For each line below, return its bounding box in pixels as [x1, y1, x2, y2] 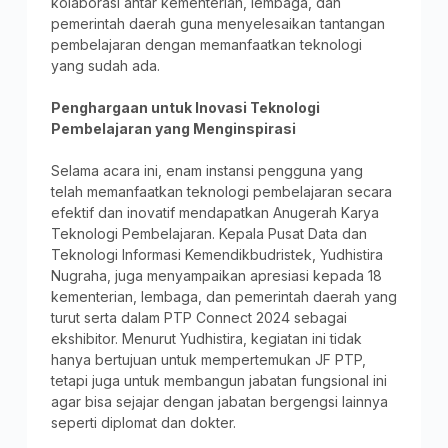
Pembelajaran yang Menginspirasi [50, 119, 296, 137]
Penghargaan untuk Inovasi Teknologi [50, 98, 320, 116]
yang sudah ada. [50, 56, 160, 74]
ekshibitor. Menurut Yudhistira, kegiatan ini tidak [50, 329, 362, 347]
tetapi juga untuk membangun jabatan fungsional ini [50, 371, 387, 389]
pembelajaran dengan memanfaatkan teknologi [50, 35, 362, 53]
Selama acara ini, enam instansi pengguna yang [50, 161, 363, 179]
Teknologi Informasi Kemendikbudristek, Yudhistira [50, 245, 383, 263]
